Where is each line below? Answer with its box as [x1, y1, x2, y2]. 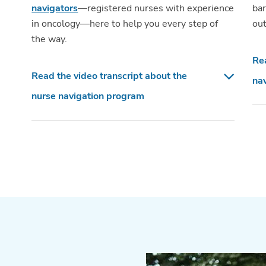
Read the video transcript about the [31, 69, 188, 83]
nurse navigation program [31, 89, 145, 103]
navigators [31, 1, 78, 15]
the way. [31, 32, 68, 46]
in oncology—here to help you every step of [31, 17, 218, 30]
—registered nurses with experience [78, 1, 235, 15]
